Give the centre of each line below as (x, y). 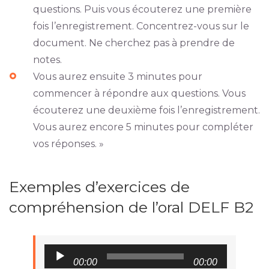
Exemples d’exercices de (99, 187)
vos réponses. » (68, 144)
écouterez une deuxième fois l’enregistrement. (146, 110)
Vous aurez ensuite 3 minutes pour (117, 77)
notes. (47, 60)
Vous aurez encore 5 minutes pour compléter (143, 127)
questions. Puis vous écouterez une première (142, 10)
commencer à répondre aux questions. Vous (139, 94)
